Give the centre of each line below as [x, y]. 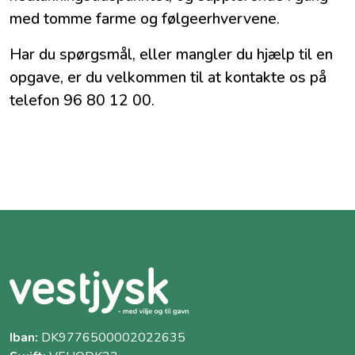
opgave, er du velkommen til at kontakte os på [168, 78]
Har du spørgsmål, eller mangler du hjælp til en [171, 55]
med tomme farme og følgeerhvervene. [145, 19]
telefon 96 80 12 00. [82, 101]
